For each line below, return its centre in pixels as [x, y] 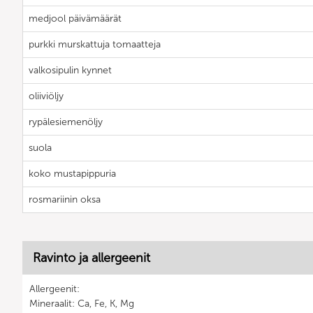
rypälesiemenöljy [66, 122]
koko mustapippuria [72, 174]
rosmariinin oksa [65, 200]
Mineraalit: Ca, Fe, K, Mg [82, 304]
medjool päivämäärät [75, 19]
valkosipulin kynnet [70, 71]
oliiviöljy [46, 96]
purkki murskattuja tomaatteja [95, 45]
